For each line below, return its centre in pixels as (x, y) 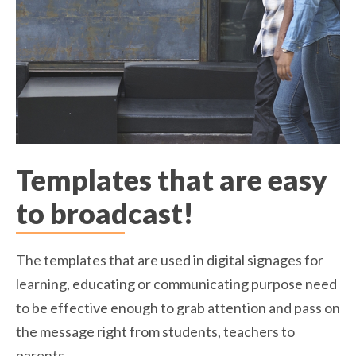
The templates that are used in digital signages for (170, 260)
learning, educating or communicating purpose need (176, 284)
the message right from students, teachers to (155, 332)
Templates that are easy (172, 180)
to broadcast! (105, 213)
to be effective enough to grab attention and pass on (178, 308)
